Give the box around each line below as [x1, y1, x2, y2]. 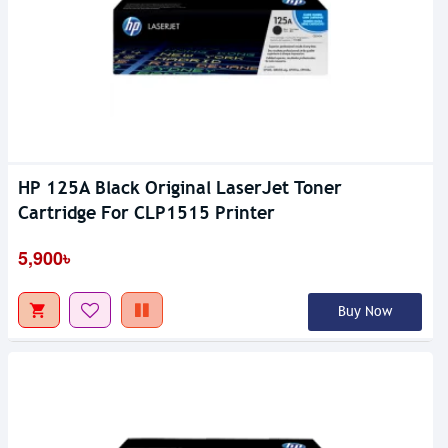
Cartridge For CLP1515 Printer [18, 200, 275, 224]
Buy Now [337, 302, 392, 320]
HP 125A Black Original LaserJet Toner [18, 175, 342, 199]
